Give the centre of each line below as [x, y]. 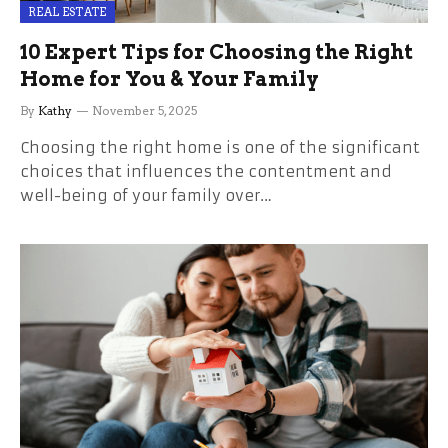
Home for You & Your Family [169, 78]
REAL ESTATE [67, 11]
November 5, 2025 [144, 110]
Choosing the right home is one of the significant [220, 147]
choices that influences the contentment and [206, 171]
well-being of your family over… [146, 195]
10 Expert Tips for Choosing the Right [216, 51]
